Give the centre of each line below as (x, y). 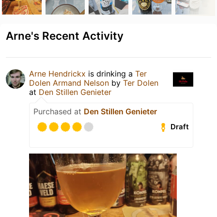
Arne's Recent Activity (65, 35)
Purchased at (59, 111)
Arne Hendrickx (57, 73)
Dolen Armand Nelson (69, 83)
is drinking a (110, 73)
